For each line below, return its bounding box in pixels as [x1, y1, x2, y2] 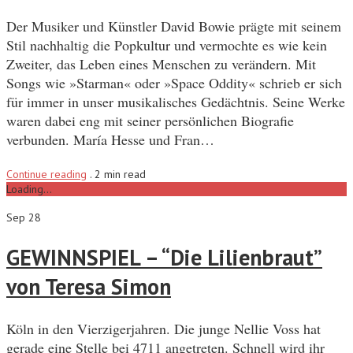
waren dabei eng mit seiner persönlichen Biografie [6, 111, 294, 130]
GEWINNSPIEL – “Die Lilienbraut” [6, 243, 322, 273]
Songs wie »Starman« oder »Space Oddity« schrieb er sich [6, 73, 342, 92]
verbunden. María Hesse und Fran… [6, 130, 214, 149]
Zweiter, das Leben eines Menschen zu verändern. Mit [6, 54, 316, 73]
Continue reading [6, 167, 87, 181]
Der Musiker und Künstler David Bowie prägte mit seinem [6, 17, 341, 35]
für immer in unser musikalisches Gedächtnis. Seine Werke [6, 92, 345, 111]
